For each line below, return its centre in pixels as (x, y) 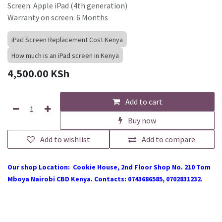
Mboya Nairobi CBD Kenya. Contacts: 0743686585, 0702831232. (105, 179)
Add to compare (169, 139)
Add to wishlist (65, 139)
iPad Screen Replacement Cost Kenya (67, 40)
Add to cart (143, 102)
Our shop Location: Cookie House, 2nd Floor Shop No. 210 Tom (109, 167)
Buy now (141, 121)
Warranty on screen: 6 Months (58, 18)
